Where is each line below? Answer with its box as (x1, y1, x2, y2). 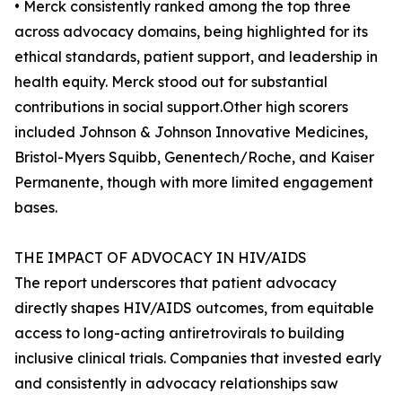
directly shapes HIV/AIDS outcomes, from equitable (14, 299, 374, 318)
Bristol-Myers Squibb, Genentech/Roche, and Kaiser (14, 148, 374, 167)
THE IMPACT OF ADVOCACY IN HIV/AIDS (14, 249, 307, 267)
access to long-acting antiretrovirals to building (14, 324, 345, 343)
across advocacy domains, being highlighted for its (14, 22, 368, 41)
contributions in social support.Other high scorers (14, 98, 348, 117)
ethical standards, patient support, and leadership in (14, 48, 378, 66)
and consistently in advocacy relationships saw (14, 374, 338, 393)
